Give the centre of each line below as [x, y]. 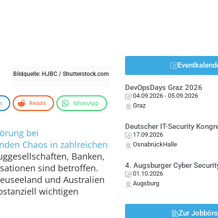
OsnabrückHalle [155, 144]
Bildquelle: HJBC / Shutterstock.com [61, 74]
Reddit [37, 103]
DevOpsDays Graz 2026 [164, 88]
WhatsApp [86, 103]
